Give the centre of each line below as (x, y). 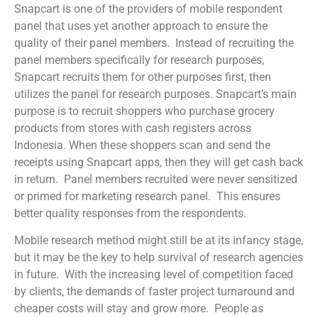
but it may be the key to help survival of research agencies (159, 258)
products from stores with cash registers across (133, 128)
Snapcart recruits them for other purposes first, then (143, 77)
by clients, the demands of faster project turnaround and (154, 292)
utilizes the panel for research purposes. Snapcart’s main (155, 94)
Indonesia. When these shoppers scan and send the (142, 145)
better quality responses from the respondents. (130, 213)
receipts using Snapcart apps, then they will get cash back (159, 162)
